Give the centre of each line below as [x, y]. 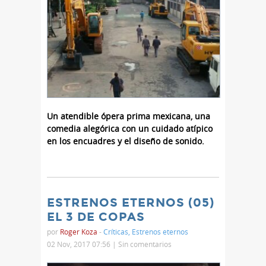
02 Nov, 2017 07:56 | [83, 244]
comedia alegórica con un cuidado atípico [130, 129]
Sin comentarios [145, 244]
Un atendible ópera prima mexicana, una [129, 116]
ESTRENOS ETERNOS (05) [131, 202]
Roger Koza [79, 232]
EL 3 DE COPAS [96, 217]
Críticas [116, 232]
